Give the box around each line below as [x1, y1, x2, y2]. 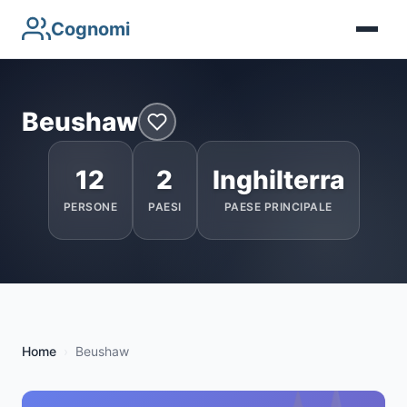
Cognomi [51, 18, 130, 40]
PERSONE [63, 200, 117, 213]
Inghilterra [212, 164, 344, 195]
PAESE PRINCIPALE [223, 200, 333, 213]
